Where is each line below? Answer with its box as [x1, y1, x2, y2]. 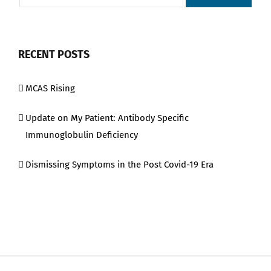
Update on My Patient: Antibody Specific [25, 113, 189, 124]
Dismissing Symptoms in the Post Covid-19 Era [25, 159, 214, 171]
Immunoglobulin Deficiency [25, 129, 138, 141]
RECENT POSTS [18, 48, 90, 62]
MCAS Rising [25, 83, 75, 94]
